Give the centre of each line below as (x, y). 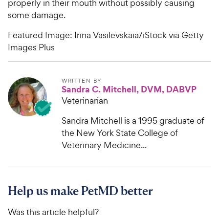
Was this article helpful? (53, 212)
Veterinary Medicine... (104, 145)
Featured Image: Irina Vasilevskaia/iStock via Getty (106, 35)
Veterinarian (85, 100)
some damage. (37, 15)
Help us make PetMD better (80, 190)
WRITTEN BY (82, 80)
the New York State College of (120, 132)
